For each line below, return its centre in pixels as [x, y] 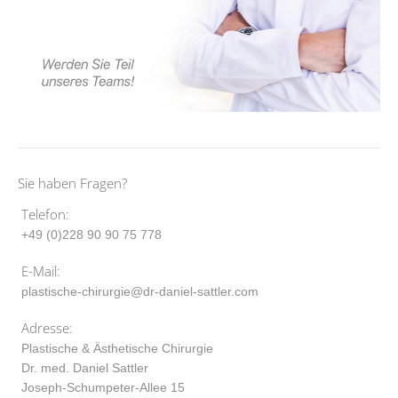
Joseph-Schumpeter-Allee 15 [103, 387]
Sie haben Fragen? [72, 183]
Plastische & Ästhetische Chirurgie [117, 348]
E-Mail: [41, 271]
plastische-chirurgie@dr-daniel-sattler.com [140, 291]
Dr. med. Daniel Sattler [85, 367]
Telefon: [45, 214]
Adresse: [47, 327]
